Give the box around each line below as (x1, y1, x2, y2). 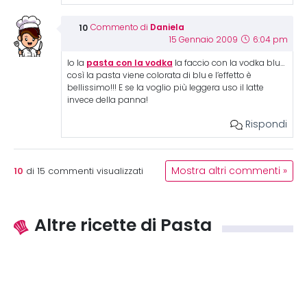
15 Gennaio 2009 (169, 35, 240, 45)
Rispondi (242, 118, 287, 130)
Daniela (149, 22, 184, 32)
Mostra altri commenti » (171, 165, 287, 177)
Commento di (90, 23, 150, 32)
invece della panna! (66, 95, 148, 105)
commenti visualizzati (45, 166, 143, 176)
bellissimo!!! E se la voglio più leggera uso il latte (66, 83, 264, 93)
